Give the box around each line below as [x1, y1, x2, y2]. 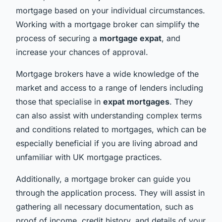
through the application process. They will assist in [16, 187, 205, 198]
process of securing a [16, 33, 100, 43]
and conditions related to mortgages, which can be [16, 124, 206, 134]
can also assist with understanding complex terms [16, 110, 202, 120]
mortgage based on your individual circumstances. [16, 5, 205, 15]
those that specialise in [16, 96, 103, 107]
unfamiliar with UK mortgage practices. [16, 152, 162, 162]
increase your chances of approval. [16, 47, 148, 57]
